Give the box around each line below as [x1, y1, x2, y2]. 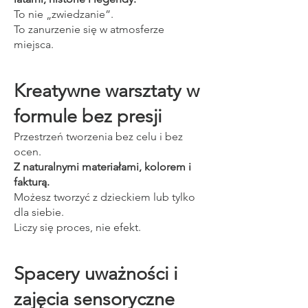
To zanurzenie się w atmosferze [14, 23, 164, 36]
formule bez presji [14, 105, 162, 127]
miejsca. [14, 38, 54, 51]
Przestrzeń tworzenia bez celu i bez [14, 130, 183, 143]
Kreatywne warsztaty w [14, 80, 199, 102]
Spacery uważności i [14, 263, 177, 285]
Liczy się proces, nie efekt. [14, 221, 141, 234]
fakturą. [14, 175, 49, 188]
